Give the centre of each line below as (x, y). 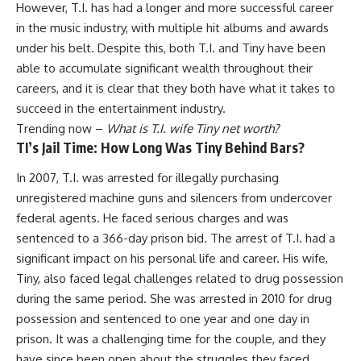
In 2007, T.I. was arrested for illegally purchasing (147, 178)
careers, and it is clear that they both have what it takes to (176, 88)
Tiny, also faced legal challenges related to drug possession (180, 278)
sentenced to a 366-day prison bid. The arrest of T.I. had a (176, 238)
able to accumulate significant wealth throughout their (164, 68)
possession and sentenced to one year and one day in (163, 319)
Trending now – (61, 128)
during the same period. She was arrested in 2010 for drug (174, 299)
